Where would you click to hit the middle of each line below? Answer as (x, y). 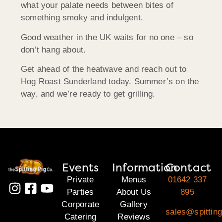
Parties (81, 192)
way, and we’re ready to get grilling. (88, 94)
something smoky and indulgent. (82, 18)
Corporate (81, 205)
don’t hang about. (54, 50)
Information (145, 168)
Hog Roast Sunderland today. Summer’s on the (110, 82)
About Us (134, 192)
